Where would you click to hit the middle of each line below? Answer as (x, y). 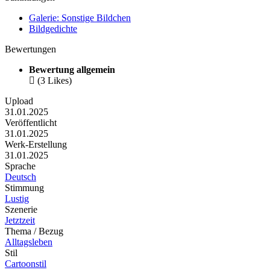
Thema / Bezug (34, 231)
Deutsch (20, 177)
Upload (19, 101)
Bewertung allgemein (72, 70)
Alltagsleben (29, 242)
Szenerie (21, 210)
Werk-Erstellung (36, 145)
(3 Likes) (55, 81)
